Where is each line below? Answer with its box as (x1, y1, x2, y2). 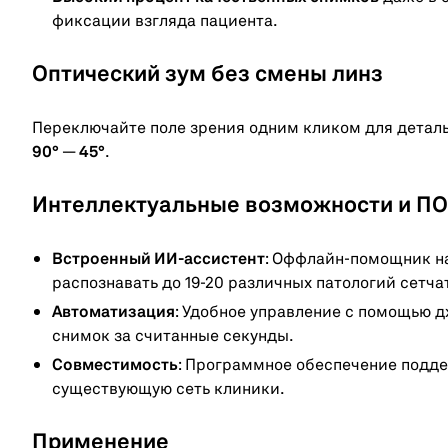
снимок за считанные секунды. (52, 328, 294, 345)
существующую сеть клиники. (52, 381, 285, 398)
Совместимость (52, 357, 178, 374)
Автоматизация (52, 304, 175, 321)
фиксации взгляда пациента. (52, 13, 278, 30)
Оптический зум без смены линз (32, 63, 383, 86)
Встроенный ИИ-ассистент (52, 251, 265, 268)
